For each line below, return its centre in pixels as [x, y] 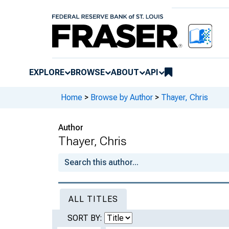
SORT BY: [86, 218]
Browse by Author [122, 98]
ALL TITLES [93, 199]
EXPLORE [47, 72]
